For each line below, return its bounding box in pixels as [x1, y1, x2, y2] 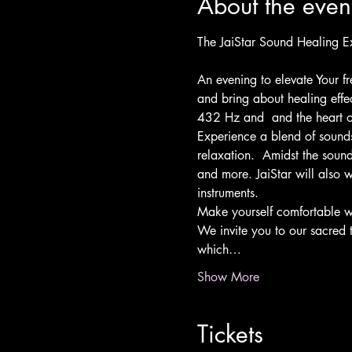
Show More [196, 269, 259, 285]
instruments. [196, 185, 258, 201]
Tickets [196, 318, 263, 350]
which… [196, 241, 241, 258]
